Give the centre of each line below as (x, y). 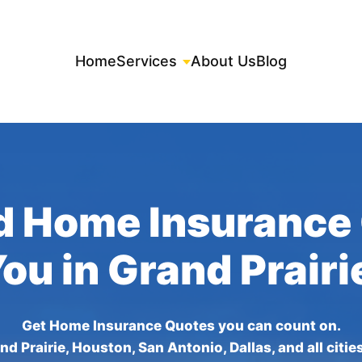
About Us (223, 61)
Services (147, 61)
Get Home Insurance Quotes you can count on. (181, 326)
